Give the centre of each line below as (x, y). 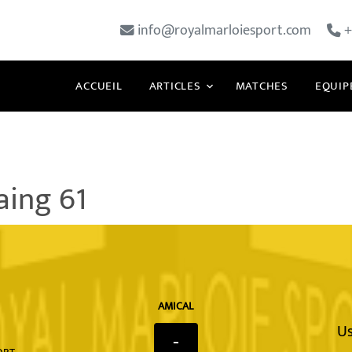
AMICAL (176, 306)
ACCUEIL (99, 86)
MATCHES (262, 86)
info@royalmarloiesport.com (224, 30)
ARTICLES (175, 86)
